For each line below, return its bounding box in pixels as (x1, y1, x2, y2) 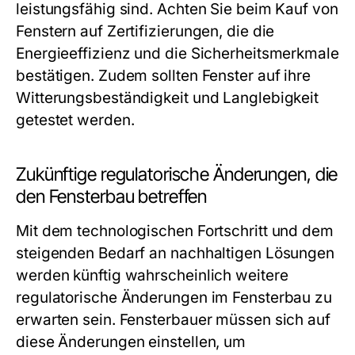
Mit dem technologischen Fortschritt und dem (16, 222, 334, 240)
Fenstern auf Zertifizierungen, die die (16, 22, 275, 40)
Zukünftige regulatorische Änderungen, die (16, 163, 338, 185)
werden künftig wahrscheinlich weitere (16, 266, 288, 284)
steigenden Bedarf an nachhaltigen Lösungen (16, 244, 335, 262)
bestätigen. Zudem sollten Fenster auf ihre (16, 67, 311, 85)
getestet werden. (16, 111, 135, 129)
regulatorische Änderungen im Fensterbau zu (16, 288, 333, 307)
